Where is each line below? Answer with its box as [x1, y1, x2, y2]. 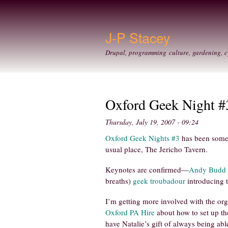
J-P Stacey [105, 27, 170, 47]
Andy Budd [189, 164, 226, 175]
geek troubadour [133, 175, 185, 186]
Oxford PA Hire [105, 207, 155, 217]
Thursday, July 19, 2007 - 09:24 [105, 117, 198, 127]
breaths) [105, 175, 133, 186]
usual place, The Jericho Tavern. [105, 144, 208, 154]
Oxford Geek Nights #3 [105, 132, 180, 143]
